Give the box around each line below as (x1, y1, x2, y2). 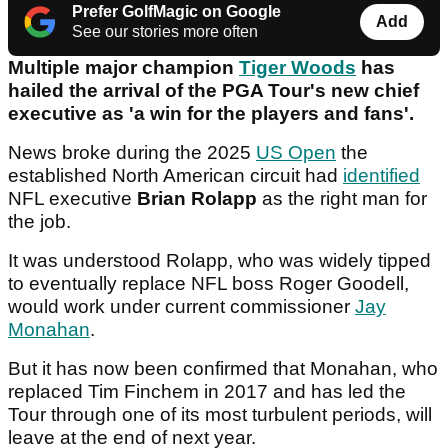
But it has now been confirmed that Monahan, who (8, 358, 438, 380)
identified (343, 165, 420, 187)
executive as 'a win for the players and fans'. (8, 103, 419, 125)
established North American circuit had (8, 165, 343, 187)
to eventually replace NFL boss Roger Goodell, (8, 273, 409, 295)
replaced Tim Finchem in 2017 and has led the (8, 381, 406, 403)
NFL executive (8, 188, 137, 210)
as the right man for (257, 188, 427, 210)
